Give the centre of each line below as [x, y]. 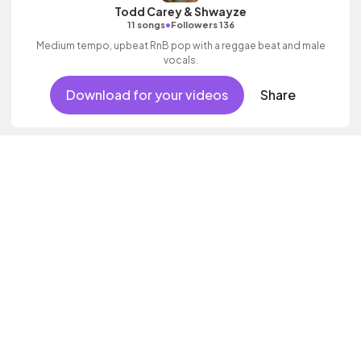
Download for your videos [147, 95]
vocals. [180, 60]
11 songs [146, 25]
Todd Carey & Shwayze [180, 11]
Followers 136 [202, 25]
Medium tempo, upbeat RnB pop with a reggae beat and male [180, 46]
